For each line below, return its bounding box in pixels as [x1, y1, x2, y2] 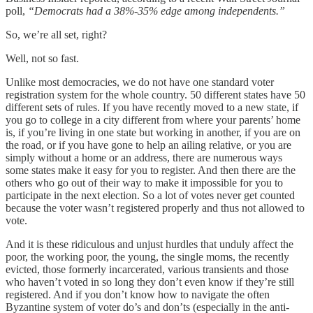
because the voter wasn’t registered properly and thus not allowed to [6, 201, 305, 214]
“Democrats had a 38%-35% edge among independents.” [28, 4, 285, 17]
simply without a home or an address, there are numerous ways [6, 151, 282, 163]
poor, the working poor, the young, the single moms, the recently [6, 250, 289, 263]
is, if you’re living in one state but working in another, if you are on [6, 126, 300, 138]
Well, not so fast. [6, 52, 82, 64]
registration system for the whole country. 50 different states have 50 [6, 88, 305, 101]
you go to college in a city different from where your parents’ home [6, 113, 300, 126]
